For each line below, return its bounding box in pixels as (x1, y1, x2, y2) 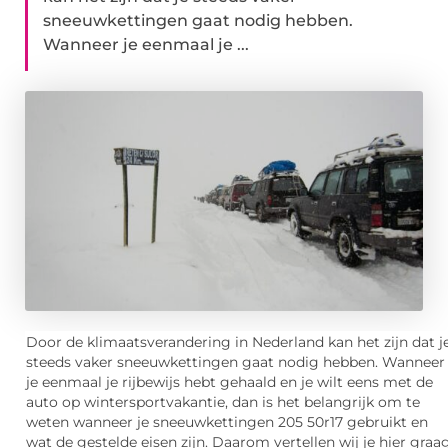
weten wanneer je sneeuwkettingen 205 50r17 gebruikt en (26, 414, 428, 431)
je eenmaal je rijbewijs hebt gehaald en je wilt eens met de (26, 374, 433, 391)
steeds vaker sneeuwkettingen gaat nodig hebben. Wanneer (26, 354, 445, 371)
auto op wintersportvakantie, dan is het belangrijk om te (26, 394, 420, 411)
